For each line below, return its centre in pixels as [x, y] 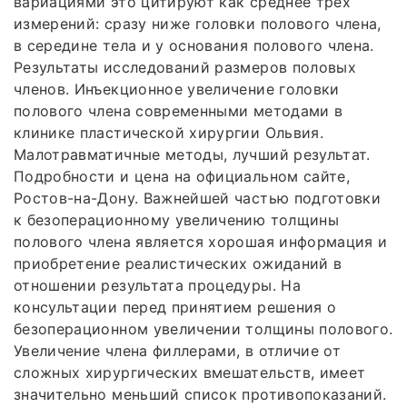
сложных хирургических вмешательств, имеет [190, 372]
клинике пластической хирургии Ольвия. [169, 132]
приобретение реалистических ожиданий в [178, 263]
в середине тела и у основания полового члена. [194, 45]
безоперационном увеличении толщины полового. [203, 328]
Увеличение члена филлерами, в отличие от [178, 350]
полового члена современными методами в [179, 110]
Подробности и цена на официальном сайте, [182, 176]
